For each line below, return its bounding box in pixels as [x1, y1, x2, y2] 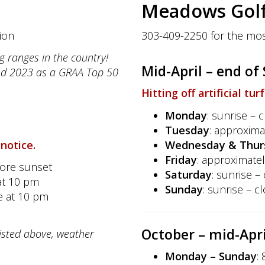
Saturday [165, 167, 212, 182]
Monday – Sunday [165, 249, 257, 263]
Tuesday [165, 122, 209, 137]
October [141, 224, 198, 244]
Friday [165, 152, 197, 167]
